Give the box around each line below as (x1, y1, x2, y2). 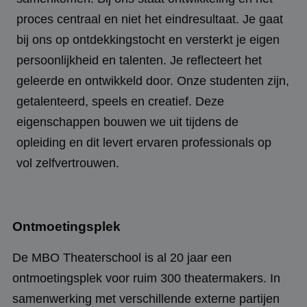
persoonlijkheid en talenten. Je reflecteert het (16, 53, 262, 67)
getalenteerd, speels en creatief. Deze (16, 94, 224, 108)
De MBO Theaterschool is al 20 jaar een (12, 250, 232, 265)
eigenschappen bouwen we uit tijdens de (16, 114, 238, 129)
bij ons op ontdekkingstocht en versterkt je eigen (16, 32, 280, 47)
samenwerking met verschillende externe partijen (12, 291, 280, 306)
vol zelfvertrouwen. (16, 156, 119, 170)
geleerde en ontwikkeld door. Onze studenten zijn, (16, 73, 289, 88)
